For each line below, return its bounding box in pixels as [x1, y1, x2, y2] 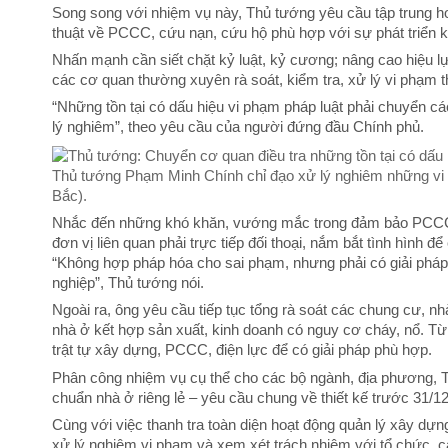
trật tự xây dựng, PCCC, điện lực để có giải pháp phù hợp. [52, 342, 432, 359]
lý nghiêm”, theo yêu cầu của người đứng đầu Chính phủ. [52, 119, 424, 136]
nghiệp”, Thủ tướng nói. [52, 274, 204, 291]
